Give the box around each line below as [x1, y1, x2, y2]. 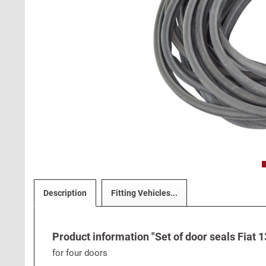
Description [43, 188, 87, 198]
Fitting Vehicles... [111, 188, 178, 198]
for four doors [52, 248, 107, 258]
